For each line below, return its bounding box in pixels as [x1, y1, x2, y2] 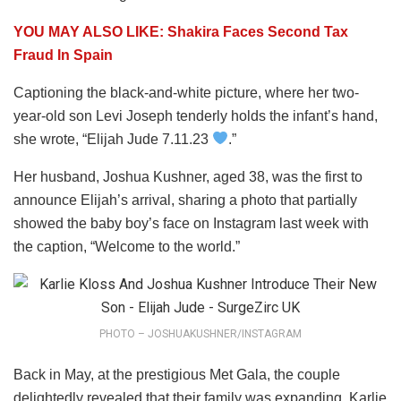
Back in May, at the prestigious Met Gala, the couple [13, 366, 340, 382]
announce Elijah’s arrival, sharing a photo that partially [13, 192, 357, 208]
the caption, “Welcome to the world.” [13, 238, 240, 254]
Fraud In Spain [13, 47, 113, 63]
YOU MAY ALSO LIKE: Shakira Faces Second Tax [13, 23, 348, 39]
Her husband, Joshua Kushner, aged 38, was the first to [13, 168, 363, 184]
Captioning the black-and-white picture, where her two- [13, 84, 359, 100]
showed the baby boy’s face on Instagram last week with [13, 215, 369, 231]
